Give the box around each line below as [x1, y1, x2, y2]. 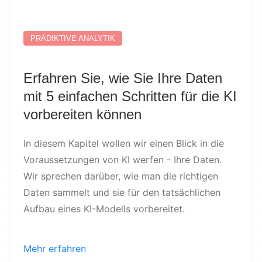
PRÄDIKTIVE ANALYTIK [30, 33, 115, 43]
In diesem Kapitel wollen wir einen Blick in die [23, 137, 224, 149]
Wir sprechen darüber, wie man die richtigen [23, 170, 218, 182]
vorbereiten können [23, 106, 142, 122]
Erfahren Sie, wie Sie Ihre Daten [23, 70, 222, 86]
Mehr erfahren [23, 242, 86, 254]
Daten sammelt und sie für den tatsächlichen [23, 186, 220, 198]
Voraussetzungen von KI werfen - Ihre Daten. [23, 153, 222, 166]
